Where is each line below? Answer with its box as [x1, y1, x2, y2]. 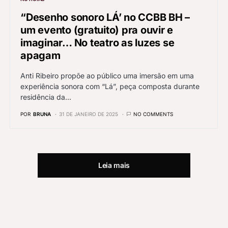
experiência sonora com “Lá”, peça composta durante [20, 82, 199, 91]
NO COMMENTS [133, 111, 173, 118]
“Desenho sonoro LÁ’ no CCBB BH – [20, 11, 190, 24]
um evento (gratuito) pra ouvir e [20, 24, 173, 37]
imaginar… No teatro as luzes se [20, 37, 175, 49]
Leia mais [98, 161, 130, 170]
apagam [20, 49, 61, 62]
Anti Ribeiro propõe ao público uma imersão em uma [20, 71, 194, 80]
